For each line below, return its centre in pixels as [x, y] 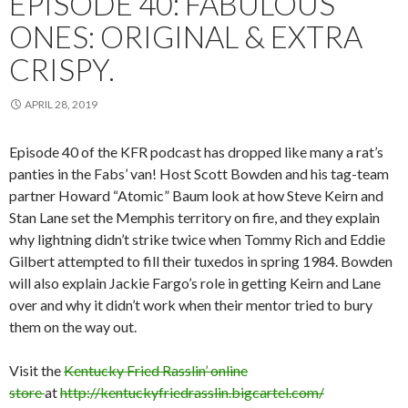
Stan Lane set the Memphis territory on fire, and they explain [194, 217]
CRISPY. [62, 69]
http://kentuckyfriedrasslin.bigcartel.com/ [192, 392]
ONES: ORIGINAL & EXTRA [186, 36]
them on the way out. [73, 326]
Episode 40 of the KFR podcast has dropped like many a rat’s [196, 152]
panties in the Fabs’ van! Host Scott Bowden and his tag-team [199, 173]
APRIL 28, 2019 [61, 104]
